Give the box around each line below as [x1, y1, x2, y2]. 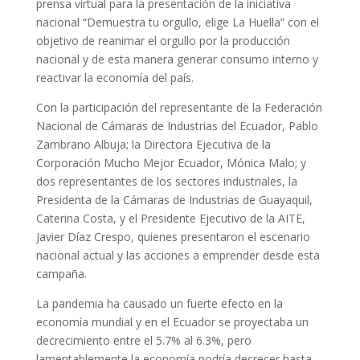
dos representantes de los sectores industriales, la [35, 174, 297, 189]
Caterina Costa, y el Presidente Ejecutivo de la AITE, [35, 211, 305, 226]
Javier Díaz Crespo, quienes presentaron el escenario [35, 229, 310, 244]
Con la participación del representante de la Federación [35, 100, 322, 115]
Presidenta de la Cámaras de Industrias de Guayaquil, [35, 192, 313, 207]
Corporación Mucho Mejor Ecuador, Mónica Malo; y [35, 155, 306, 170]
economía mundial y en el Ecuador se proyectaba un [35, 314, 309, 329]
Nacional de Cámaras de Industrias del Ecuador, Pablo [35, 118, 318, 133]
